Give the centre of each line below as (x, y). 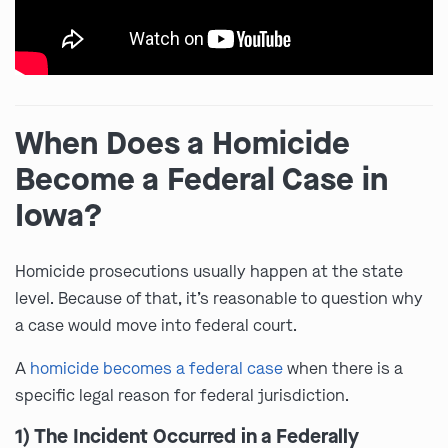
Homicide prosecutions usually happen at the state (209, 272)
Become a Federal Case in (201, 180)
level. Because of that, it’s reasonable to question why (219, 299)
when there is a (343, 369)
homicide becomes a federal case (156, 369)
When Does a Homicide (182, 144)
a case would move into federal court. (156, 326)
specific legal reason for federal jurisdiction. (182, 396)
